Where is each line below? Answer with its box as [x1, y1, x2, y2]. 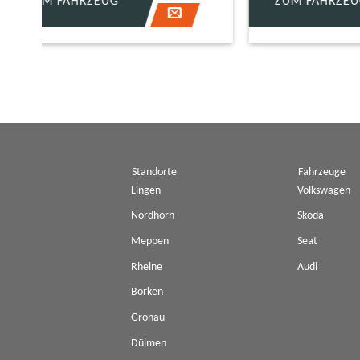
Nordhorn [130, 210, 174, 223]
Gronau [130, 311, 165, 324]
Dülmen [130, 337, 166, 350]
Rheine [130, 260, 162, 273]
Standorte [132, 166, 178, 178]
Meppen [130, 235, 169, 248]
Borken [130, 286, 163, 299]
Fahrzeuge [298, 166, 346, 178]
